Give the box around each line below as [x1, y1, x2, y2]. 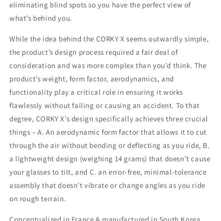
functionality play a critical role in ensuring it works [9, 87, 184, 97]
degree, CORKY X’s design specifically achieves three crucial [9, 113, 209, 123]
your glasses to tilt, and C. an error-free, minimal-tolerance [9, 167, 207, 177]
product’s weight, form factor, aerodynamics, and [9, 74, 174, 83]
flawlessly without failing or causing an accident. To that [9, 100, 200, 110]
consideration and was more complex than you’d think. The [9, 60, 207, 70]
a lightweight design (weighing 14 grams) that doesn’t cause [9, 153, 211, 163]
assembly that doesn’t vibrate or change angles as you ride [9, 180, 205, 190]
